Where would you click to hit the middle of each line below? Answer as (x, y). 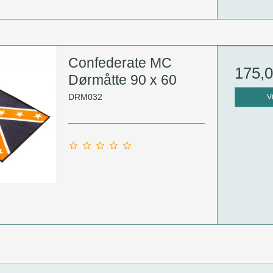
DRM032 (85, 97)
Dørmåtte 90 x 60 (122, 80)
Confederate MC (120, 63)
